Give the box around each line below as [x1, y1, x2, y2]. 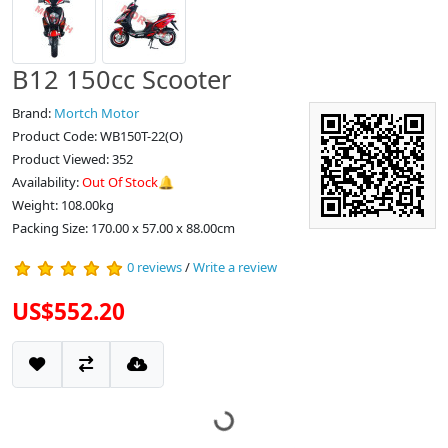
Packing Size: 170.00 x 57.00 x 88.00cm [12, 219, 235, 237]
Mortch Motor [54, 104, 139, 122]
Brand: [12, 104, 54, 122]
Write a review [193, 258, 277, 277]
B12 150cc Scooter [12, 62, 232, 96]
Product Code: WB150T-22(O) [12, 127, 183, 145]
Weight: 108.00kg [12, 196, 114, 214]
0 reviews [127, 258, 182, 277]
